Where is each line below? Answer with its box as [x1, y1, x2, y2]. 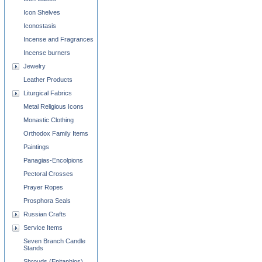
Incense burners [23, 49, 70, 56]
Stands [23, 244, 43, 251]
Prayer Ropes [23, 184, 63, 191]
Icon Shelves [23, 9, 60, 16]
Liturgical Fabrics [23, 89, 72, 96]
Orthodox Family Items [23, 130, 88, 137]
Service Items [23, 224, 63, 231]
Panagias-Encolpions [23, 157, 83, 164]
